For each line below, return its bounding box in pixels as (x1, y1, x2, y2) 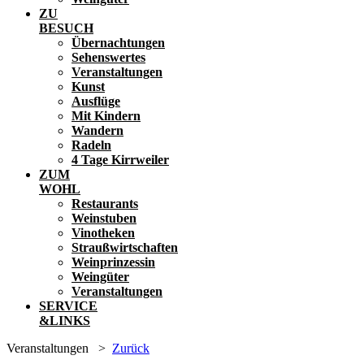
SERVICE (39, 299, 97, 313)
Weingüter (71, 270, 129, 284)
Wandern (71, 123, 123, 137)
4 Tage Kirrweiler (71, 153, 169, 167)
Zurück (112, 341, 149, 355)
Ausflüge (71, 94, 120, 108)
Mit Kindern (71, 109, 141, 123)
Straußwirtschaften (71, 240, 178, 254)
